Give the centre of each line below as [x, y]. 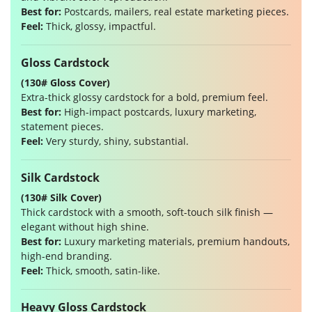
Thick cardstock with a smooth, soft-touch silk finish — [147, 212]
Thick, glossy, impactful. [100, 26]
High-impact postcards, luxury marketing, [159, 112]
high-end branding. [67, 256]
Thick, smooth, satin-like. [102, 271]
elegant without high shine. [85, 227]
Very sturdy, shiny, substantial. [116, 141]
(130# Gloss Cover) [65, 83]
